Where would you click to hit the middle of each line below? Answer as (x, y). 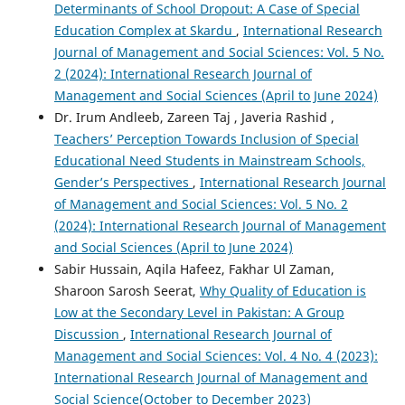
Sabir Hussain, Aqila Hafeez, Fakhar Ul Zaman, (194, 269)
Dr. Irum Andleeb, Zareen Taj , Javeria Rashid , (194, 118)
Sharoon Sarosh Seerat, (127, 291)
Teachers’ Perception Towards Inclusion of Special (206, 139)
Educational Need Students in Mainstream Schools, (209, 161)
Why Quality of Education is (283, 291)
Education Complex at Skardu (145, 31)
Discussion (88, 334)
